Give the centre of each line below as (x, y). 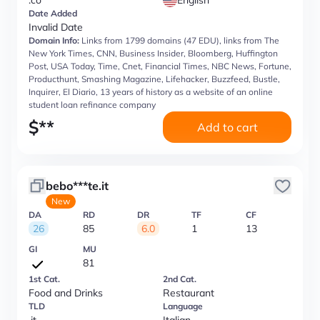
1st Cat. (44, 279)
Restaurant (189, 293)
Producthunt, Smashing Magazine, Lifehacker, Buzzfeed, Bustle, (154, 79)
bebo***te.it (77, 186)
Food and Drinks (66, 293)
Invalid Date (56, 27)
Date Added (53, 13)
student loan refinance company (92, 105)
